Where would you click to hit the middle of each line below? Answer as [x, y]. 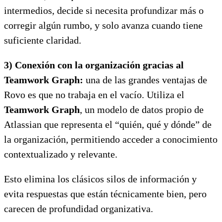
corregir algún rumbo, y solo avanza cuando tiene [103, 25]
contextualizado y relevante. [61, 154]
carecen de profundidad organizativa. [79, 208]
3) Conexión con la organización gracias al [94, 65]
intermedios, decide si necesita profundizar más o [104, 10]
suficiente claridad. [43, 40]
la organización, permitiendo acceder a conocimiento [111, 139]
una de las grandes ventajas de [146, 80]
